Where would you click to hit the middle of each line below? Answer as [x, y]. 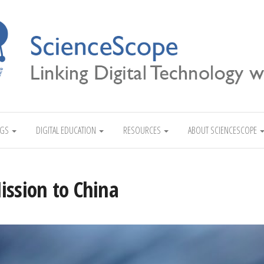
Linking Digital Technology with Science [192, 111]
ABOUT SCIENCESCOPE [223, 130]
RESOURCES [143, 130]
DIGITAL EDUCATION [67, 130]
